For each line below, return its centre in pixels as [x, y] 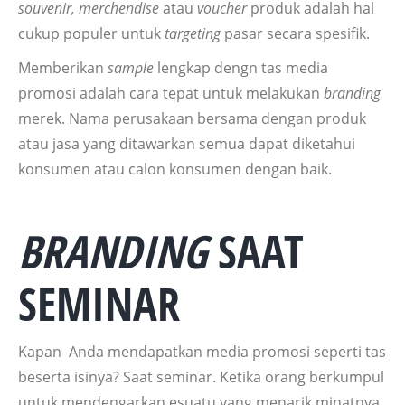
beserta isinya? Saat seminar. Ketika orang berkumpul [201, 377]
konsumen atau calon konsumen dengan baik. [175, 169]
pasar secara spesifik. [295, 33]
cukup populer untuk [91, 33]
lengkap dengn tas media [243, 67]
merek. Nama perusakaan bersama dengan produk [192, 118]
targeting [193, 33]
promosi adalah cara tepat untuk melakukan [171, 93]
